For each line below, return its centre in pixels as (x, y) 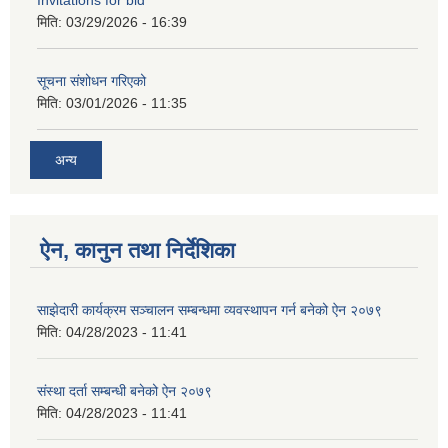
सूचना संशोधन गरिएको (91, 81)
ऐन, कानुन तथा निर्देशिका (137, 250)
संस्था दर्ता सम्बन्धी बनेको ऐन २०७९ (124, 390)
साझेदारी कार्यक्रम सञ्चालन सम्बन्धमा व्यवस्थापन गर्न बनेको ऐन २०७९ (209, 309)
